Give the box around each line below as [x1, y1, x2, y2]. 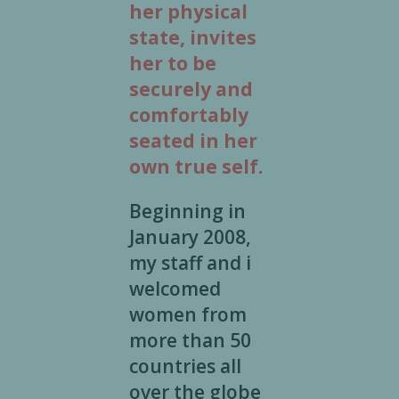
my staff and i [128, 250, 251, 276]
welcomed [128, 276, 221, 302]
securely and [128, 77, 253, 102]
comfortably [128, 102, 248, 128]
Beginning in [128, 199, 246, 224]
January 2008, [128, 224, 251, 250]
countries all [128, 354, 241, 379]
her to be [128, 51, 216, 77]
